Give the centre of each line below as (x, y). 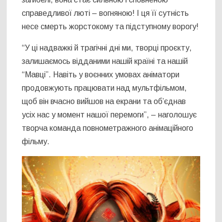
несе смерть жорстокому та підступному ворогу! (111, 26)
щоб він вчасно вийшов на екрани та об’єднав (104, 101)
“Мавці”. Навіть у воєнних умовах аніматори (101, 74)
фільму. (36, 141)
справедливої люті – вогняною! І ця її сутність (106, 13)
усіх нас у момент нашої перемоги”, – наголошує (110, 114)
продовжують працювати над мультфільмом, (105, 88)
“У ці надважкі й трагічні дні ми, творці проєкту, (107, 48)
